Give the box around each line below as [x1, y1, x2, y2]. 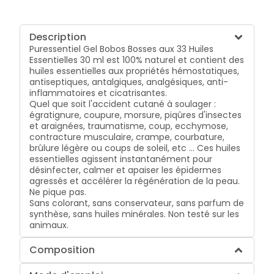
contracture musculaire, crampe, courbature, [29, 130, 225, 143]
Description [29, 29, 87, 44]
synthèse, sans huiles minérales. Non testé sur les [29, 207, 240, 220]
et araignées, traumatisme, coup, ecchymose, [29, 119, 229, 132]
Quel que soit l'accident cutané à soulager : [29, 97, 217, 110]
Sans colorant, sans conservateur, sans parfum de [29, 196, 245, 209]
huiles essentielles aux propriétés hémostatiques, [29, 64, 240, 77]
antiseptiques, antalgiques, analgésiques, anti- [29, 75, 229, 88]
